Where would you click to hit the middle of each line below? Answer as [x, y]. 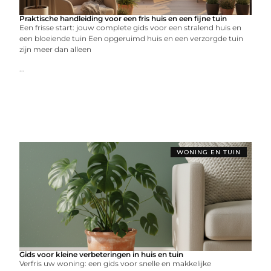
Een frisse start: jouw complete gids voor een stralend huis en [131, 28]
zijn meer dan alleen [56, 49]
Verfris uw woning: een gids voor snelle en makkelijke [116, 263]
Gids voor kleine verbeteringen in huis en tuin [102, 254]
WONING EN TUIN [208, 152]
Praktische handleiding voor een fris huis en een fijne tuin [123, 18]
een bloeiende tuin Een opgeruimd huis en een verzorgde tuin [132, 38]
